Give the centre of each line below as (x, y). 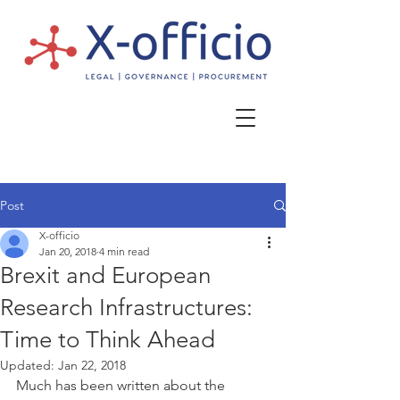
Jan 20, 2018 (68, 251)
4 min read (124, 251)
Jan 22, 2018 (92, 365)
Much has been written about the (122, 385)
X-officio (59, 235)
